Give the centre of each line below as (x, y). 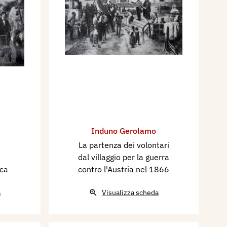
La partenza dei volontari (124, 145)
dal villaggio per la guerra (124, 157)
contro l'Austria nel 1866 (124, 169)
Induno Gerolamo (124, 131)
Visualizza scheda (130, 193)
